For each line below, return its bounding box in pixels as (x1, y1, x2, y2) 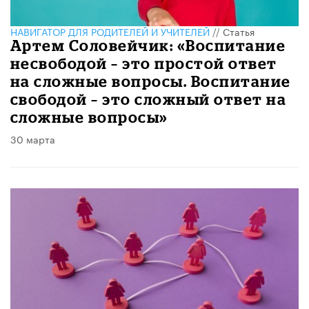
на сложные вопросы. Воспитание (10, 72, 291, 90)
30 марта (10, 130, 55, 146)
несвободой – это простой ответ (10, 54, 277, 72)
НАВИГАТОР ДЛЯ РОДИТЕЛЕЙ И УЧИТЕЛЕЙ (10, 23, 210, 39)
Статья (223, 23, 255, 39)
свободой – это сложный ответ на (10, 90, 287, 108)
